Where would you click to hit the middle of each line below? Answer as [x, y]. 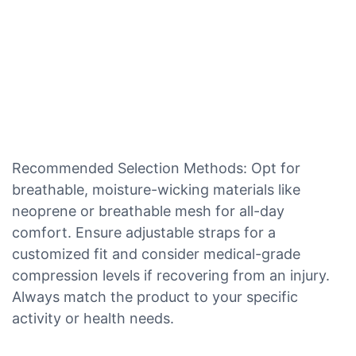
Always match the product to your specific [155, 296]
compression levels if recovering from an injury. [171, 275]
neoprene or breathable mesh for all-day [148, 211]
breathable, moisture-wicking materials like [156, 189]
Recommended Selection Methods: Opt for [156, 168]
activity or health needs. [93, 318]
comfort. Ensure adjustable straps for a [144, 232]
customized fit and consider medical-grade [156, 253]
